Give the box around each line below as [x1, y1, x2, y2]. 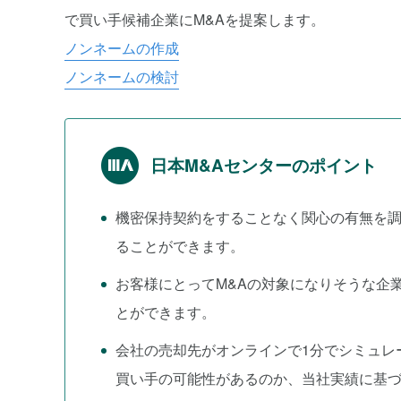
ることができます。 [115, 235, 244, 256]
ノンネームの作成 [64, 38, 179, 58]
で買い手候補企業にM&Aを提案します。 [64, 9, 325, 30]
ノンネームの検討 [64, 66, 179, 87]
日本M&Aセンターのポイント [150, 153, 377, 177]
